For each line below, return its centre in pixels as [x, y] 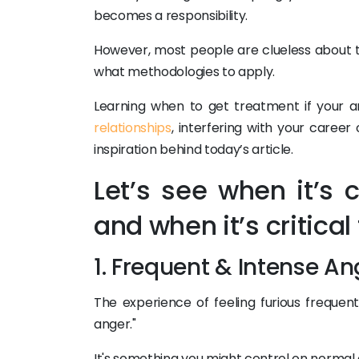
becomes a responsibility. [171, 16]
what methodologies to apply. [185, 72]
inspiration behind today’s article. [194, 149]
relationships [133, 128]
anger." [115, 324]
